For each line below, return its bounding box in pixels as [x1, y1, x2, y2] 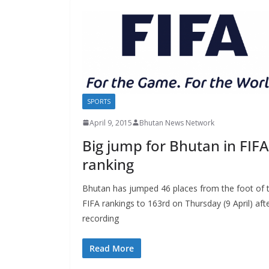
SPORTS [87, 97, 110, 106]
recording [82, 212, 119, 224]
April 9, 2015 [89, 117, 132, 128]
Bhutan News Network [139, 117, 214, 128]
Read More [89, 242, 134, 254]
